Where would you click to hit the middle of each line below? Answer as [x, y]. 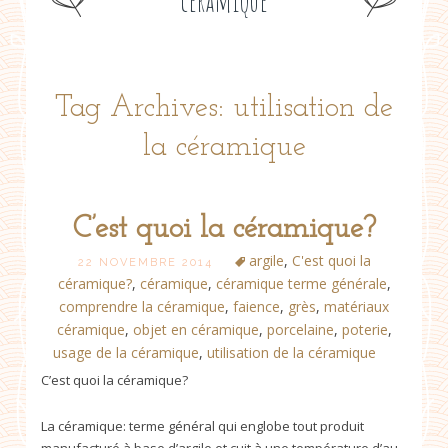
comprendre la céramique [142, 306]
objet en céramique [195, 329]
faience [256, 306]
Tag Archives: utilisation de [224, 108]
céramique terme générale [301, 283]
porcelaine [300, 329]
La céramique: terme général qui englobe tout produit [202, 425]
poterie [364, 329]
